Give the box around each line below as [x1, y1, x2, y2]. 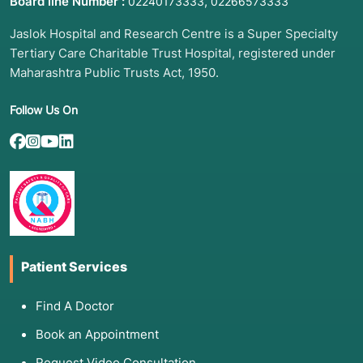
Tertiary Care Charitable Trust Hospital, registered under [10, 45, 335, 62]
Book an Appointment [36, 327, 159, 343]
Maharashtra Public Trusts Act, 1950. [10, 65, 219, 81]
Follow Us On [10, 103, 78, 117]
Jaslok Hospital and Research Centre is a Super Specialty [10, 26, 338, 42]
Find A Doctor [36, 298, 114, 314]
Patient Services [21, 258, 127, 275]
